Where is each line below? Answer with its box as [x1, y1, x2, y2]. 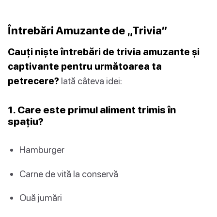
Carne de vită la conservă [19, 168, 118, 179]
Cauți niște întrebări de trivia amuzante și [8, 46, 200, 58]
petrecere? [8, 75, 59, 87]
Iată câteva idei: [59, 75, 122, 87]
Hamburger [19, 144, 64, 155]
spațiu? [8, 115, 44, 127]
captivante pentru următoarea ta [8, 61, 162, 72]
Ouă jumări [19, 191, 62, 203]
